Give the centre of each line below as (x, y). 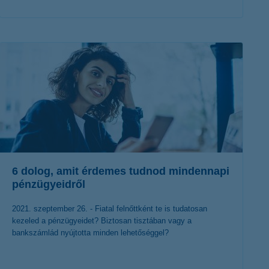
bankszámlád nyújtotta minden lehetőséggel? (90, 233)
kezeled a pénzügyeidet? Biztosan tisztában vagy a (102, 221)
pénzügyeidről (49, 184)
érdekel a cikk (112, 40)
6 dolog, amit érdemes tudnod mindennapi (121, 171)
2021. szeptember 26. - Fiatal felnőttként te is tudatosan (110, 209)
